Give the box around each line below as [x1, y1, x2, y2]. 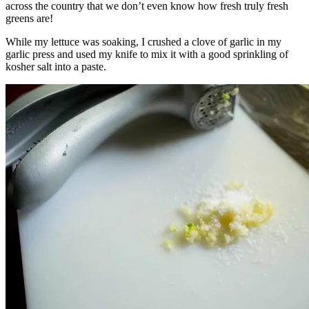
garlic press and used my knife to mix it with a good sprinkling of [6, 48, 288, 61]
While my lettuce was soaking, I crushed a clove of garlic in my [6, 36, 281, 48]
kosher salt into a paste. [6, 61, 106, 73]
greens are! [6, 12, 53, 25]
